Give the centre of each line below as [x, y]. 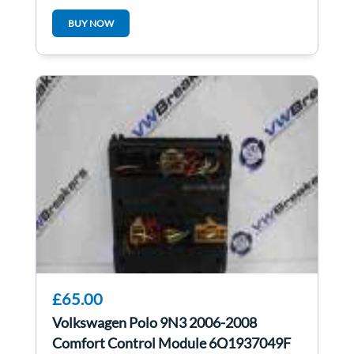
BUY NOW [91, 24]
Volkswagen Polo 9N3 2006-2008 [154, 323]
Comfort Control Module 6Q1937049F [171, 343]
